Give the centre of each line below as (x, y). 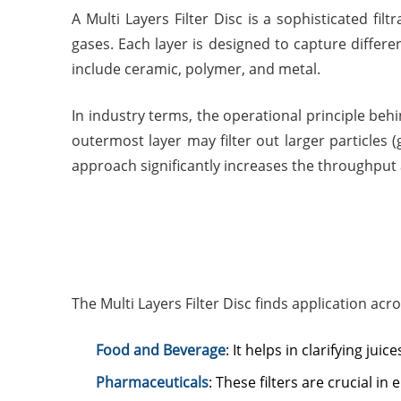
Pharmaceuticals (152, 382)
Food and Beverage (161, 350)
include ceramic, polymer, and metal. (196, 69)
